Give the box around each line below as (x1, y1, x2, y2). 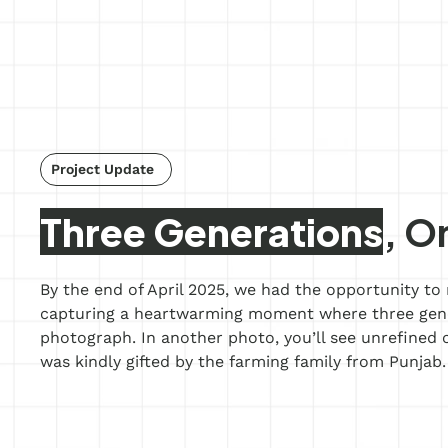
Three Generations (40, 207, 383, 255)
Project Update (51, 160, 154, 177)
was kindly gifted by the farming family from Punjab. (40, 351, 446, 371)
